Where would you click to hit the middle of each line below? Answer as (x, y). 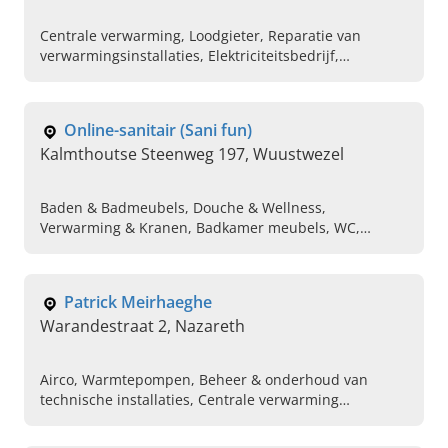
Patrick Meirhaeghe (138, 302)
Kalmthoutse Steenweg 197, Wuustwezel (192, 154)
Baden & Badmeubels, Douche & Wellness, (183, 208)
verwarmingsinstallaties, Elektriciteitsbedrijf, (189, 56)
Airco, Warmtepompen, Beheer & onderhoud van (204, 380)
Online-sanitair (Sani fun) (158, 130)
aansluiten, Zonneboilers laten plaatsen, (175, 420)
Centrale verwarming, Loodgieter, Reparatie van (200, 36)
